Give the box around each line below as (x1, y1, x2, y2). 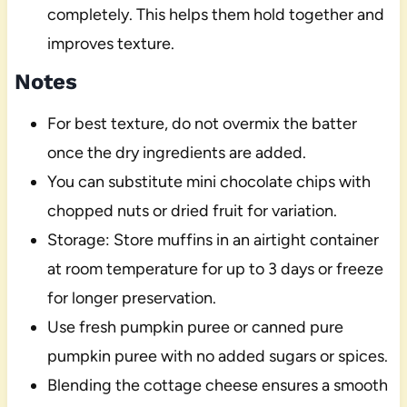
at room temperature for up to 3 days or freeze (46, 258, 383, 279)
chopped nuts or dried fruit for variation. (46, 200, 337, 221)
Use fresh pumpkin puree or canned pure (46, 316, 343, 337)
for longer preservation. (46, 287, 216, 308)
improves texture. (46, 33, 174, 54)
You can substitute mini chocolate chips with (46, 171, 371, 192)
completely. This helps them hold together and (46, 4, 384, 25)
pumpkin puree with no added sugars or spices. (46, 345, 388, 366)
